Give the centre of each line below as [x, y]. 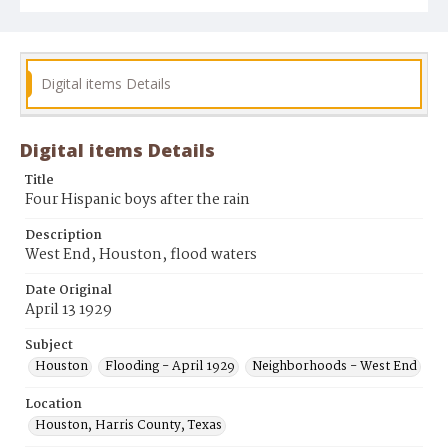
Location [53, 405]
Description [63, 236]
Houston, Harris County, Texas [128, 426]
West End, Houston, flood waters [141, 255]
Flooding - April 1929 [170, 367]
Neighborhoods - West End [334, 367]
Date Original [68, 291]
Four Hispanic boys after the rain [137, 200]
